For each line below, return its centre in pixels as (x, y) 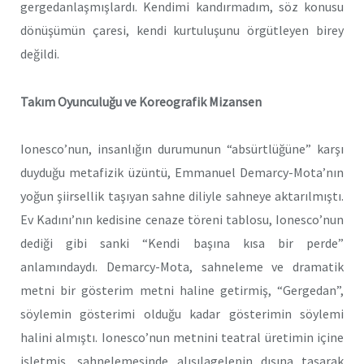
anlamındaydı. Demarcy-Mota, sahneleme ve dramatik (182, 267)
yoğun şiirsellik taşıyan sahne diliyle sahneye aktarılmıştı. (182, 196)
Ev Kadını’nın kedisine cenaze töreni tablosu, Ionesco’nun (182, 220)
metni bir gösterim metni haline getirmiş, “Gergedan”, (182, 290)
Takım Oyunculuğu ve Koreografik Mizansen (141, 101)
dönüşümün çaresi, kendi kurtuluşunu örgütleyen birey (182, 30)
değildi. (40, 53)
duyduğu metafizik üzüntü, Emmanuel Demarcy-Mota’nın (182, 173)
